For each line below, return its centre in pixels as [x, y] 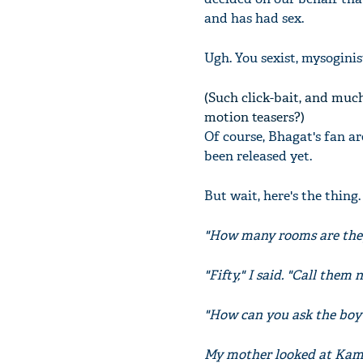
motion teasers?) [254, 117]
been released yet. [258, 156]
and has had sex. [254, 18]
